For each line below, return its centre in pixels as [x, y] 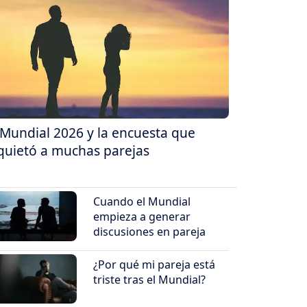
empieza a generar [142, 216]
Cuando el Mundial [142, 201]
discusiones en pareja [150, 231]
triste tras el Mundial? [150, 279]
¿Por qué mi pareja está [155, 264]
